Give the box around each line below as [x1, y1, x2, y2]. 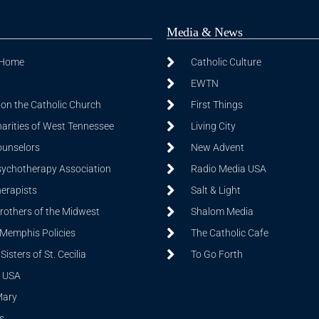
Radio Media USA [190, 163, 266, 174]
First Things [190, 99, 243, 110]
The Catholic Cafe [190, 227, 268, 239]
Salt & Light [190, 184, 241, 196]
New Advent [190, 142, 244, 153]
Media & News [167, 25, 243, 39]
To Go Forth [190, 249, 243, 260]
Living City [190, 120, 236, 132]
